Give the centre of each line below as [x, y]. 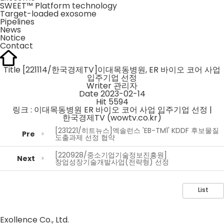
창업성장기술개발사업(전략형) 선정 [112, 162]
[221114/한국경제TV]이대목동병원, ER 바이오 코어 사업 [121, 70]
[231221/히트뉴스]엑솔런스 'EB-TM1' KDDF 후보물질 [137, 130]
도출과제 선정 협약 [85, 137]
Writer [99, 86]
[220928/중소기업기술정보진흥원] [111, 155]
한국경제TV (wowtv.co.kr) [112, 118]
